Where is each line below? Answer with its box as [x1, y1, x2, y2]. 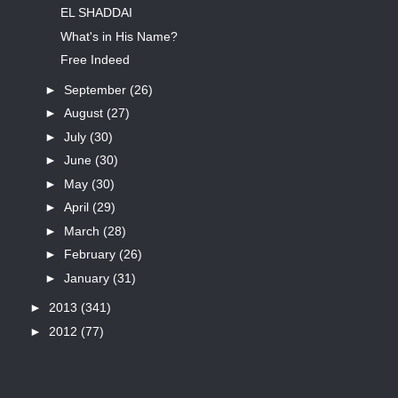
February [63, 247, 119, 262]
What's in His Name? [60, 28, 178, 44]
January [63, 270, 113, 285]
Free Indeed [60, 52, 130, 68]
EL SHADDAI [60, 5, 132, 20]
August [63, 106, 107, 121]
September [63, 82, 130, 97]
